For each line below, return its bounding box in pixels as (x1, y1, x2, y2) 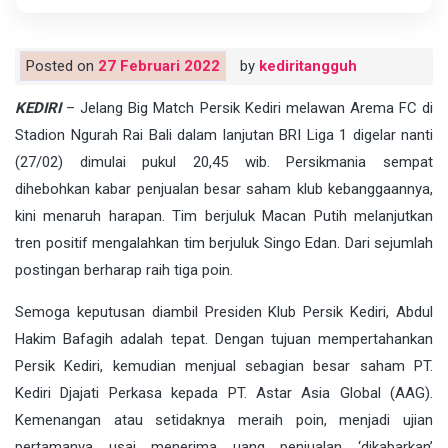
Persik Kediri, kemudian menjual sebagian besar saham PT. (15, 357, 433, 376)
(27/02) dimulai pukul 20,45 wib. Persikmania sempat (15, 153, 433, 172)
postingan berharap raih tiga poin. (15, 261, 233, 280)
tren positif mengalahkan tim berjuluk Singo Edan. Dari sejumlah (15, 234, 433, 253)
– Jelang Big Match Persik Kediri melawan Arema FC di (61, 99, 433, 118)
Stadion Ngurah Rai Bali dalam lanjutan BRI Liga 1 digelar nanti (15, 126, 433, 145)
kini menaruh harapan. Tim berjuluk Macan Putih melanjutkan (15, 207, 433, 226)
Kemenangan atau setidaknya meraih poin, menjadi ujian (15, 411, 433, 430)
